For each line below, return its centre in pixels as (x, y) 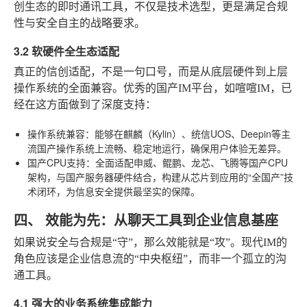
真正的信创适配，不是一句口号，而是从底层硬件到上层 (151, 71)
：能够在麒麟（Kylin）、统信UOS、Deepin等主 (188, 133)
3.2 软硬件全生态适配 (66, 51)
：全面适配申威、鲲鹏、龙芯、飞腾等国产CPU (187, 162)
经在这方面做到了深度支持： (85, 104)
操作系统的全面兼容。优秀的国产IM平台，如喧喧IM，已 (153, 88)
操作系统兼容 (56, 133)
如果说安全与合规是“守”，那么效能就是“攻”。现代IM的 (150, 242)
